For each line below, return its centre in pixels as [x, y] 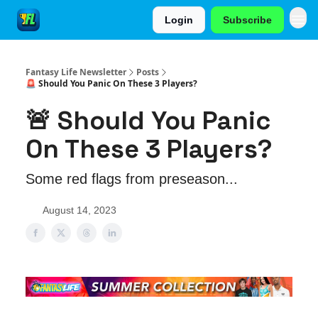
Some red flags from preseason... [132, 179]
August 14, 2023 [79, 210]
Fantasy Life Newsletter [76, 72]
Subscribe [247, 20]
